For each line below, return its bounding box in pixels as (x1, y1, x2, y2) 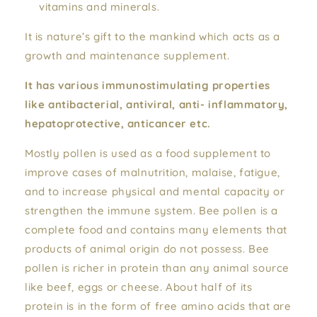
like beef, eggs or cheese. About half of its (25, 280, 253, 294)
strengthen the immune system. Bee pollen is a (25, 204, 279, 217)
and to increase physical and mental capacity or (25, 185, 285, 198)
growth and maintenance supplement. (25, 49, 230, 62)
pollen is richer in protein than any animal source (25, 261, 290, 275)
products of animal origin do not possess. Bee (25, 242, 270, 255)
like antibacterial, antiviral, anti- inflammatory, (25, 98, 289, 111)
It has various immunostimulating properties (25, 79, 270, 92)
